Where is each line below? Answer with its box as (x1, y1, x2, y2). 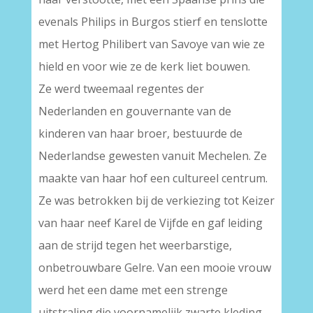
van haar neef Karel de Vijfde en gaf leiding (38, 215, 263, 231)
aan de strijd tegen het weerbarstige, (38, 238, 232, 253)
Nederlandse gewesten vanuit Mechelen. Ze (38, 148, 267, 163)
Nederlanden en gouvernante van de (38, 103, 231, 119)
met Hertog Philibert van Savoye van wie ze (38, 36, 265, 52)
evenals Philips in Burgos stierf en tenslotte (38, 14, 268, 29)
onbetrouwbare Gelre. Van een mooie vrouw (38, 260, 271, 275)
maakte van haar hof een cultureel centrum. (38, 170, 268, 186)
